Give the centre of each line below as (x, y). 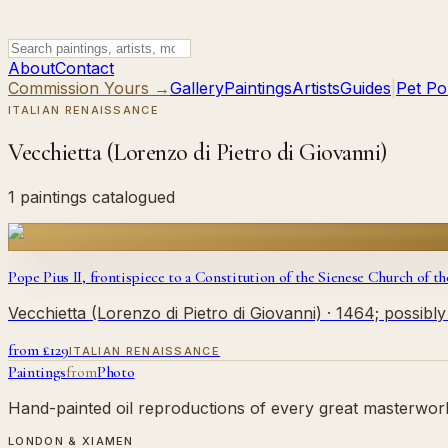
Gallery (197, 88)
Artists (316, 88)
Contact (84, 68)
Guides (365, 88)
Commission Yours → (89, 88)
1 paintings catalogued (91, 196)
